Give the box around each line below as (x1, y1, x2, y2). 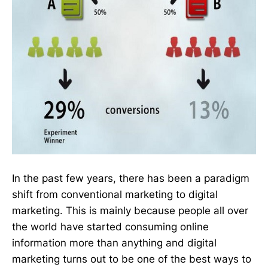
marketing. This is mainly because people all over (12, 205, 248, 217)
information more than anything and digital (12, 237, 217, 249)
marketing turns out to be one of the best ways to (12, 253, 251, 265)
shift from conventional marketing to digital (12, 188, 218, 200)
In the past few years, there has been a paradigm (12, 172, 249, 184)
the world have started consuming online (12, 221, 209, 233)
